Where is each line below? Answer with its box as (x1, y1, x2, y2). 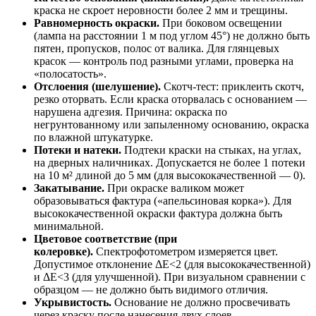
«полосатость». (34, 67, 107, 80)
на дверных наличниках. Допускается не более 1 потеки (34, 156, 305, 169)
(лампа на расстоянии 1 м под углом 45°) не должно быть (34, 29, 310, 42)
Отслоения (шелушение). (34, 80, 161, 92)
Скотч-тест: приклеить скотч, (161, 80, 304, 92)
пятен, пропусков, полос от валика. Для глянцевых (34, 42, 279, 54)
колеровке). (34, 245, 93, 257)
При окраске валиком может (104, 181, 244, 194)
